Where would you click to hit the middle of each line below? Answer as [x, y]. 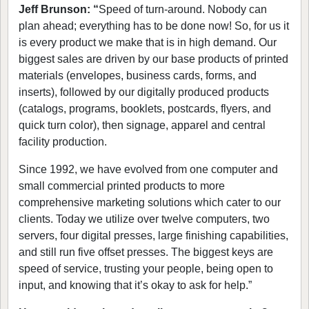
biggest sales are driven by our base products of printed [153, 59]
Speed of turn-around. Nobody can [183, 10]
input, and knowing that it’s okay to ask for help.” [135, 286]
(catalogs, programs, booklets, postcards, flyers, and [145, 109]
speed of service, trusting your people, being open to [146, 269]
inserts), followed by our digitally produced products [144, 92]
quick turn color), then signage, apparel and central [142, 126]
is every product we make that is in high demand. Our [148, 43]
